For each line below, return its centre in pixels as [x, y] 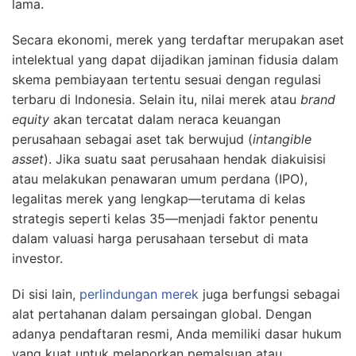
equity [31, 119]
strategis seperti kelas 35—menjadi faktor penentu [165, 218]
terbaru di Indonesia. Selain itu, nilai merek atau [156, 99]
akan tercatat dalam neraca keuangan [165, 119]
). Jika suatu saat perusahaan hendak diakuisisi [185, 159]
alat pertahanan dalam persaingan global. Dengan [162, 313]
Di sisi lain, [46, 294]
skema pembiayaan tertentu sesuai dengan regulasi [166, 79]
